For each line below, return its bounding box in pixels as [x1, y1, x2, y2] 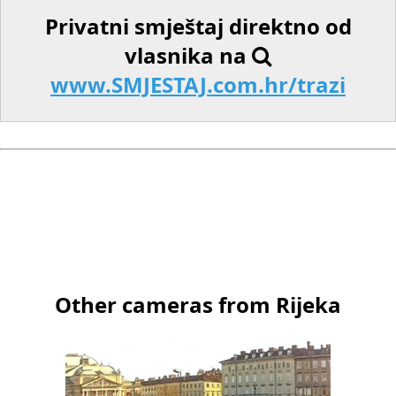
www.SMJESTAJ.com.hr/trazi [50, 69, 346, 99]
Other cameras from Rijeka [55, 289, 341, 319]
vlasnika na [125, 40, 252, 70]
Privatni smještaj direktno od [44, 11, 352, 41]
